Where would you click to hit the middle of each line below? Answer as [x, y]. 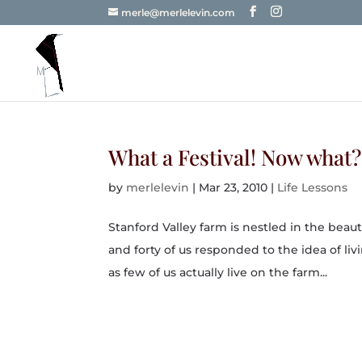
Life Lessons [313, 187]
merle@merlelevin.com [179, 13]
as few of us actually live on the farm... [218, 272]
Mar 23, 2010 [234, 187]
